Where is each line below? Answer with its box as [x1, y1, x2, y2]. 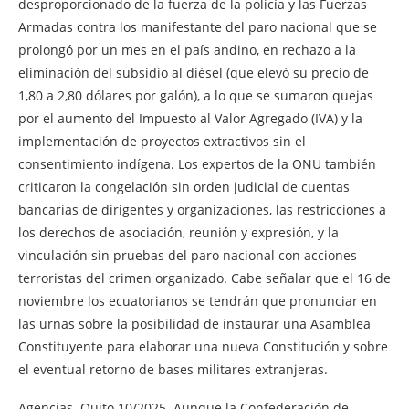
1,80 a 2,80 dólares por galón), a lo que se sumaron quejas [18, 86, 373, 104]
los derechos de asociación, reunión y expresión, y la [18, 223, 339, 241]
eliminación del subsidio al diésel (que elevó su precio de [18, 63, 369, 81]
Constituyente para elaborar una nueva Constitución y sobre [18, 337, 388, 355]
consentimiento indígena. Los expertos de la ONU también [18, 154, 376, 173]
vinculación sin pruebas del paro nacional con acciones [18, 246, 357, 264]
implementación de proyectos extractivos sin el [18, 131, 306, 150]
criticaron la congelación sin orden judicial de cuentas [18, 177, 350, 195]
